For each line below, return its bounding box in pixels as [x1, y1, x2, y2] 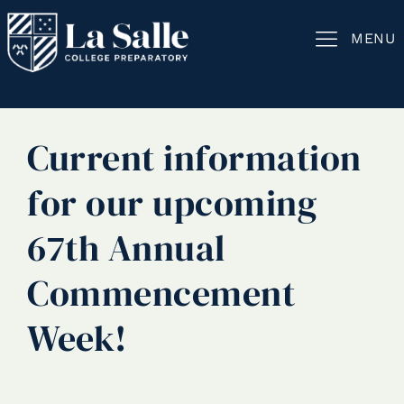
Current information [27, 133, 362, 182]
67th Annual [27, 224, 225, 272]
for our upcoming [27, 179, 317, 227]
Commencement [27, 269, 295, 317]
